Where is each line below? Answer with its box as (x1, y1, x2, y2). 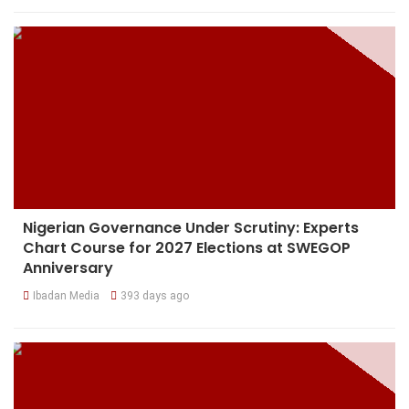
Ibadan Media (33, 288, 100, 302)
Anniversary (23, 257, 113, 278)
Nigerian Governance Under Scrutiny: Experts (23, 216, 359, 238)
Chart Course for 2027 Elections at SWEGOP (23, 236, 351, 258)
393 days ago (121, 288, 189, 302)
